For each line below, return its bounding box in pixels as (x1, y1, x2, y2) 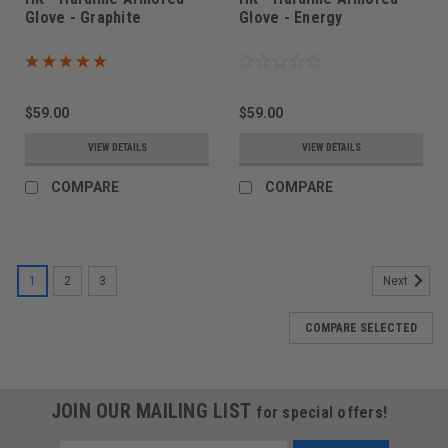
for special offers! (256, 402, 388, 422)
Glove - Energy (239, 8, 343, 27)
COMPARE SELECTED (305, 320, 417, 335)
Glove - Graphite (25, 8, 141, 27)
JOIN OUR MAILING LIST (50, 398, 257, 423)
